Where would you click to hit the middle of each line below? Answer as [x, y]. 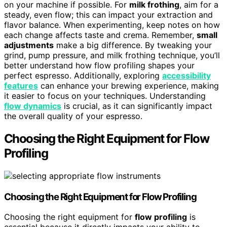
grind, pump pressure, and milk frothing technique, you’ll [112, 55]
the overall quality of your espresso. [73, 116]
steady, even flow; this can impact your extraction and [108, 14]
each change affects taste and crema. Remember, [100, 35]
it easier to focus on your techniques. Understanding [105, 96]
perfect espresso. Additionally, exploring [83, 75]
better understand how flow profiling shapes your [99, 65]
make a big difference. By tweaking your [133, 45]
